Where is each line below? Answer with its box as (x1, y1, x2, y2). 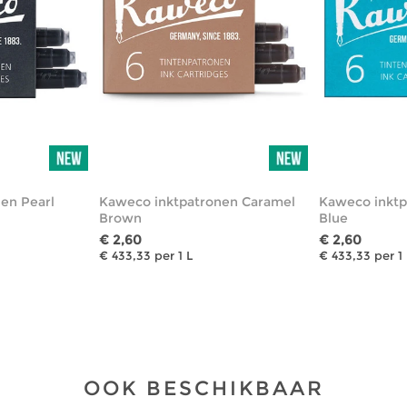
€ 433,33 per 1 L (98, 247, 193, 263)
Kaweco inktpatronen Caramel (98, 193, 295, 210)
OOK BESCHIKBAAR (83, 375, 324, 401)
